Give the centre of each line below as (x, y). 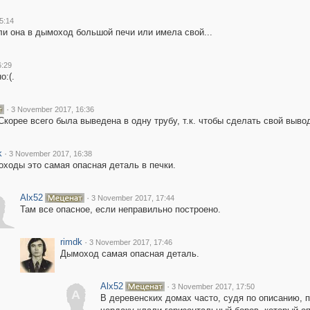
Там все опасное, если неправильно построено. (120, 209)
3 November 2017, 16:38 (50, 154)
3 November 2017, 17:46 (130, 242)
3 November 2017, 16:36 (52, 109)
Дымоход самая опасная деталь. (129, 254)
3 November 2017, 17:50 (213, 286)
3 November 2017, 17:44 (133, 198)
